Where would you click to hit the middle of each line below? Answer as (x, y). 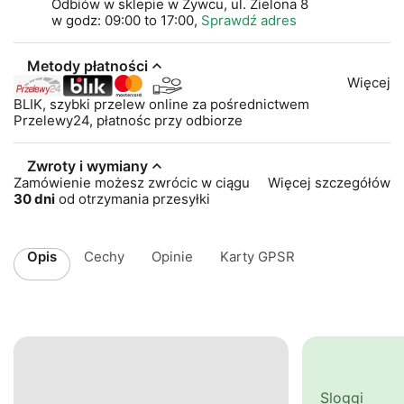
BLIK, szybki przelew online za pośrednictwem (161, 104)
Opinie (172, 256)
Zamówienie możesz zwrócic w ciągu (132, 182)
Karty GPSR (257, 256)
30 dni (34, 198)
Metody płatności (87, 65)
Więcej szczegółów (329, 182)
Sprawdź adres (249, 20)
